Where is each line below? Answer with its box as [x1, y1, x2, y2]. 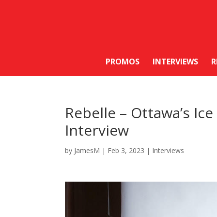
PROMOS [106, 56, 139, 67]
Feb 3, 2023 [108, 146, 145, 155]
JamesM [74, 146, 100, 155]
